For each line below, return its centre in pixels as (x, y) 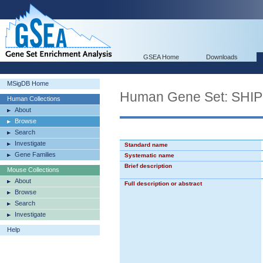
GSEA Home (161, 57)
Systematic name (149, 155)
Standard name (146, 145)
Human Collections (34, 99)
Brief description (148, 166)
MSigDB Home (28, 83)
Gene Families (35, 154)
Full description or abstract (163, 183)
